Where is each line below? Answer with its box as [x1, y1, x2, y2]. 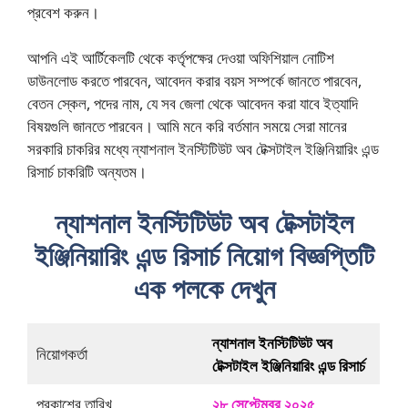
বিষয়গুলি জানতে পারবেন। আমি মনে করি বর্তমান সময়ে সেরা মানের [27, 116, 347, 138]
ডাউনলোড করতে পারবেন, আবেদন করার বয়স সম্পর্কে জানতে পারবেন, [27, 70, 362, 92]
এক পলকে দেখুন [133, 269, 275, 307]
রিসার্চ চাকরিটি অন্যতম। [27, 161, 147, 183]
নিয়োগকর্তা [36, 342, 87, 364]
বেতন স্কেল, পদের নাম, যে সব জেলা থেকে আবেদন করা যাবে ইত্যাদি [27, 93, 358, 115]
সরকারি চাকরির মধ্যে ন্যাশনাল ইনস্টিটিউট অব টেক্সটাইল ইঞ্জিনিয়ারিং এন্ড [27, 138, 379, 160]
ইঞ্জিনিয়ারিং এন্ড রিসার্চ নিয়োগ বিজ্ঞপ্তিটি [34, 236, 374, 274]
